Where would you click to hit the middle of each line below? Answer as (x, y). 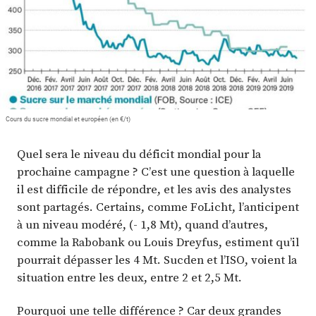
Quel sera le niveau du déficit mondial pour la (139, 153)
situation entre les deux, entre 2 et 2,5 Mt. (129, 277)
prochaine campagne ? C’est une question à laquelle (156, 171)
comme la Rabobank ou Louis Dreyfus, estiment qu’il (158, 242)
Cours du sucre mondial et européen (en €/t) (68, 120)
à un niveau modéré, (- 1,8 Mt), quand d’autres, (142, 224)
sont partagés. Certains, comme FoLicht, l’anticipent (158, 206)
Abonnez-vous (53, 57)
